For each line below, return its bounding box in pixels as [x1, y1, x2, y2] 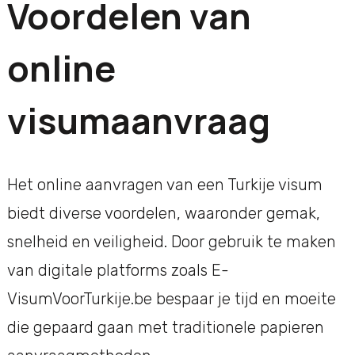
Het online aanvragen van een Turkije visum [6, 175, 323, 195]
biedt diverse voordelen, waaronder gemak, [6, 204, 320, 223]
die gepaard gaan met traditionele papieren [6, 318, 324, 338]
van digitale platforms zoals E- [6, 261, 229, 281]
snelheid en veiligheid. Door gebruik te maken [6, 232, 336, 252]
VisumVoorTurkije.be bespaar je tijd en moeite [6, 289, 336, 309]
